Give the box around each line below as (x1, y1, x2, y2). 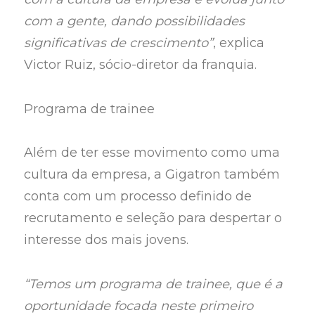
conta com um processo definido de (24, 188, 252, 205)
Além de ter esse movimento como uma (24, 145, 281, 161)
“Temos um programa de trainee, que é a (24, 276, 283, 292)
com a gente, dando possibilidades (24, 13, 245, 30)
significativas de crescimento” (24, 35, 214, 51)
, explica (213, 35, 265, 51)
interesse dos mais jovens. (24, 232, 189, 248)
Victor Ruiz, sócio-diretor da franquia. (24, 57, 257, 73)
